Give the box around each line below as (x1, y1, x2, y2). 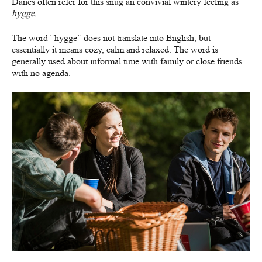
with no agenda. (12, 67, 71, 78)
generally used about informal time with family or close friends (12, 56, 242, 67)
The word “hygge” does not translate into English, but (12, 32, 211, 43)
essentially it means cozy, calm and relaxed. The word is (12, 44, 218, 55)
